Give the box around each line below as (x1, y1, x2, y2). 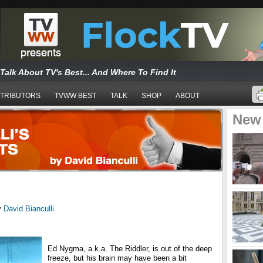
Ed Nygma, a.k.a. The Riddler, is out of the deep (48, 244, 212, 253)
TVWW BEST (55, 92, 96, 100)
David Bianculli (4, 204, 54, 213)
